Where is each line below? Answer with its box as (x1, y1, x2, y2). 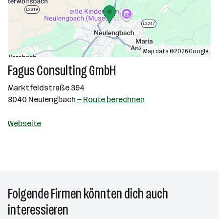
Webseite (8, 119, 41, 128)
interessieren (8, 202, 68, 218)
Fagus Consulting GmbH (8, 63, 116, 79)
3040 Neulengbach (8, 95, 77, 104)
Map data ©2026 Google (143, 48, 208, 55)
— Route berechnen (77, 95, 145, 104)
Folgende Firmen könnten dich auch (8, 186, 168, 202)
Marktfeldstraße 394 (8, 83, 85, 92)
